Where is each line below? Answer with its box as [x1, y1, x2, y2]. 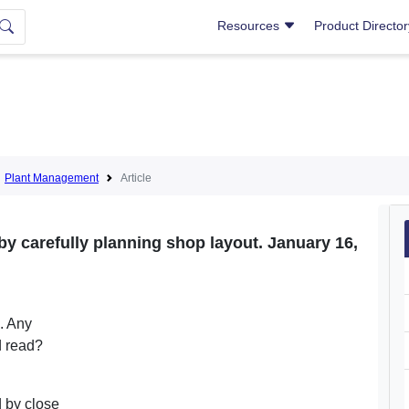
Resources [217, 18, 283, 33]
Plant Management [5, 172, 99, 184]
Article [121, 172, 152, 184]
